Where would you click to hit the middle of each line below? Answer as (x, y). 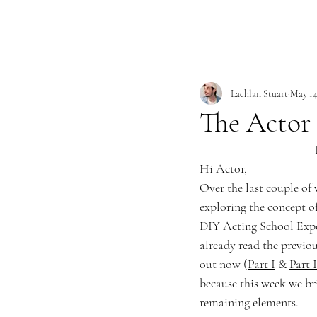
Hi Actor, (223, 168)
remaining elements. (249, 302)
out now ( (224, 264)
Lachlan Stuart (259, 93)
